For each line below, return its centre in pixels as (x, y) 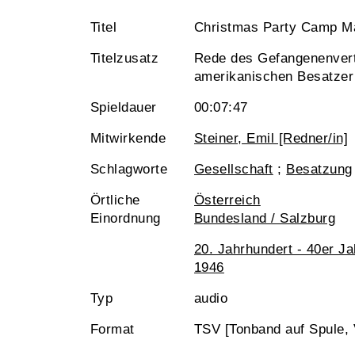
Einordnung (126, 218)
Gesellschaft (234, 169)
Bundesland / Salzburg (265, 218)
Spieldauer (124, 107)
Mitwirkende (128, 138)
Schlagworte (129, 169)
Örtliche (115, 200)
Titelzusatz (125, 58)
